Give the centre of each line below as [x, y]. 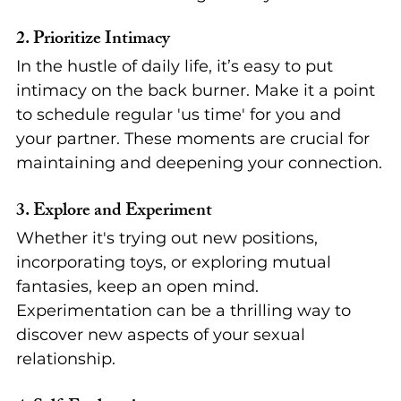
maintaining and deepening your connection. [199, 163]
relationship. [66, 359]
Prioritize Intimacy [102, 40]
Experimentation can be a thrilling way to [186, 311]
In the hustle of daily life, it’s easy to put [177, 67]
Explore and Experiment [123, 212]
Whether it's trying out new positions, [169, 239]
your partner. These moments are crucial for [195, 139]
